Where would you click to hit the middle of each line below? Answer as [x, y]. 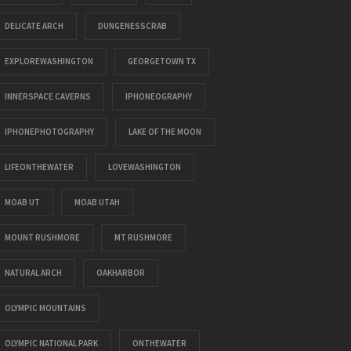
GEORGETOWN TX [161, 61]
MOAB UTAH [97, 202]
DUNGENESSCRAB [132, 26]
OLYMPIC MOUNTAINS [45, 308]
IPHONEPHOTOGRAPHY [49, 132]
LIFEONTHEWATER [39, 167]
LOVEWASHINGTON [144, 167]
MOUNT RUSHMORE [42, 237]
